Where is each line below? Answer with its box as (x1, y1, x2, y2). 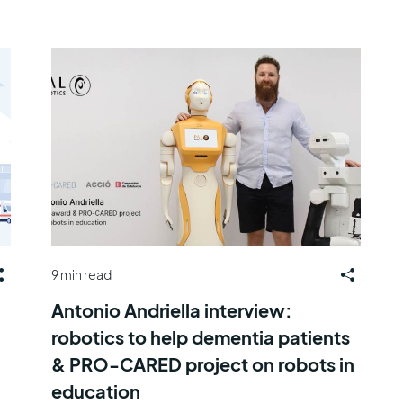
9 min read (50, 266, 112, 282)
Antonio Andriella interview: (50, 298, 292, 321)
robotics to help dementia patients (50, 325, 350, 348)
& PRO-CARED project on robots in (50, 352, 354, 375)
